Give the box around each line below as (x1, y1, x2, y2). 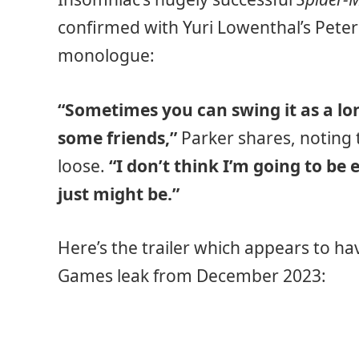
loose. (58, 154, 109, 177)
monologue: (58, 44, 155, 67)
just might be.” (58, 182, 179, 205)
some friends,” (58, 126, 177, 149)
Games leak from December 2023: (58, 264, 326, 287)
